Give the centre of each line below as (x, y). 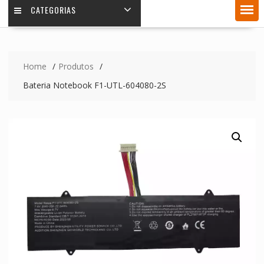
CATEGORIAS (53, 9)
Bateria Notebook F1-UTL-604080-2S (94, 85)
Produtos (76, 66)
